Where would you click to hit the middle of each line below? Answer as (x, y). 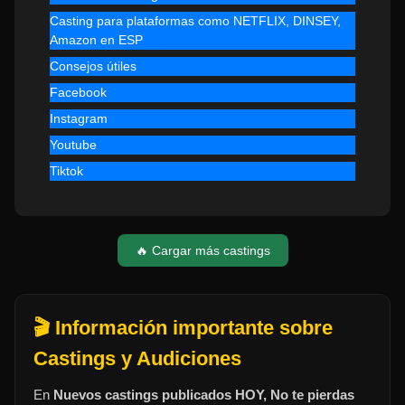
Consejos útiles (93, 66)
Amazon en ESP (96, 40)
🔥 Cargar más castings (202, 251)
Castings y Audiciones (137, 359)
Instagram (79, 119)
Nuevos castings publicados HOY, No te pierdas (204, 395)
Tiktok (66, 171)
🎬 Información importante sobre (183, 328)
